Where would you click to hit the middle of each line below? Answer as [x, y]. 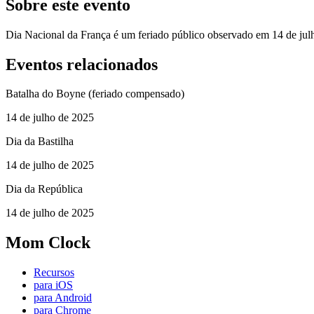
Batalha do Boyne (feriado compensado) [95, 94]
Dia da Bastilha [40, 142]
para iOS [53, 285]
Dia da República [44, 189]
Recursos [54, 273]
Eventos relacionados [82, 64]
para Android [63, 298]
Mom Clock [48, 243]
